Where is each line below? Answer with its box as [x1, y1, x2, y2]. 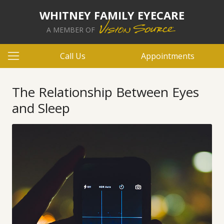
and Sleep [12, 99, 70, 117]
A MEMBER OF [46, 25, 97, 34]
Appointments [141, 50, 194, 61]
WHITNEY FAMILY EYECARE [39, 7, 184, 22]
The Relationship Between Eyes [12, 83, 199, 101]
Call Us [60, 50, 85, 61]
